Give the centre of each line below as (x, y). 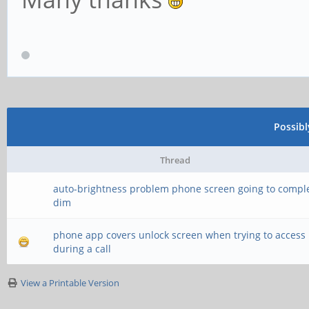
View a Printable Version (70, 283)
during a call (82, 249)
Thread (175, 160)
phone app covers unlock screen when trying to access (180, 235)
